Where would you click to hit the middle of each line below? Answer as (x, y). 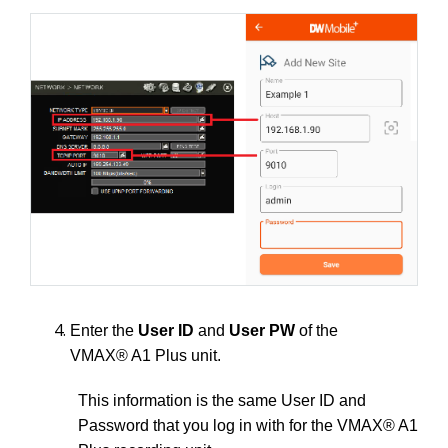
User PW (262, 330)
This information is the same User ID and (222, 400)
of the (316, 330)
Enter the (104, 330)
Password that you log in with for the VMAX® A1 (248, 425)
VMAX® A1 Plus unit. (145, 355)
